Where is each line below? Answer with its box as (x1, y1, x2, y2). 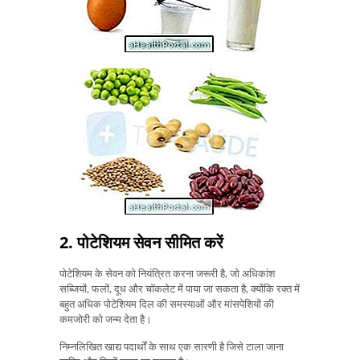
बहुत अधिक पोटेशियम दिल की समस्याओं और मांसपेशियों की (59, 296, 274, 311)
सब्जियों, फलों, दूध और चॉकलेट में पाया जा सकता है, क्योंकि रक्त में (59, 280, 300, 296)
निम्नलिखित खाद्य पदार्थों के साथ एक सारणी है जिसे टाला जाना (59, 339, 284, 354)
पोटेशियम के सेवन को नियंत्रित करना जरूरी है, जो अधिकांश (59, 265, 275, 280)
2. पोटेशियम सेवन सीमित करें (59, 231, 223, 253)
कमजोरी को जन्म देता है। (59, 311, 152, 326)
